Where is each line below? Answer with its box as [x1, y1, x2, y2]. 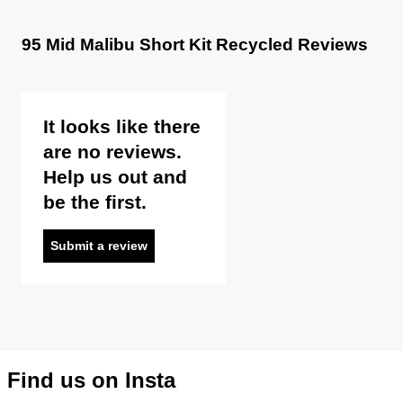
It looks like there [43, 116, 201, 138]
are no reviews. [43, 141, 182, 163]
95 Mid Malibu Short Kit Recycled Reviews [22, 34, 368, 54]
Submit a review [50, 238, 148, 254]
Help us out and [43, 166, 187, 188]
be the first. [43, 192, 147, 213]
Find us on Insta [7, 368, 175, 393]
